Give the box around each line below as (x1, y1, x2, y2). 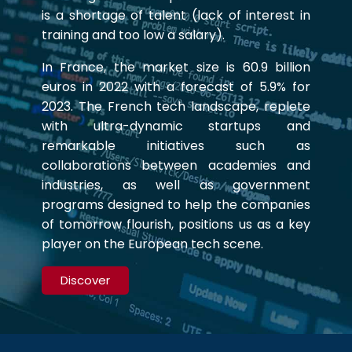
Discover (60, 272, 110, 288)
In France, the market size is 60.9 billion (42, 58, 310, 76)
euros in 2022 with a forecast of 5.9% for (42, 78, 310, 96)
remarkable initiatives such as (42, 137, 310, 155)
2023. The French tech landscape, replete (42, 97, 310, 115)
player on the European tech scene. (42, 235, 263, 253)
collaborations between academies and (42, 156, 310, 174)
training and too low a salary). (42, 26, 225, 44)
